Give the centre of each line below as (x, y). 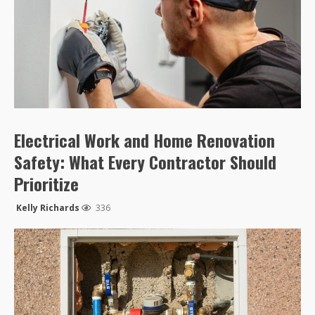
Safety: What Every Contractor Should (145, 162)
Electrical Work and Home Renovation (144, 140)
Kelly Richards (48, 208)
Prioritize (46, 184)
